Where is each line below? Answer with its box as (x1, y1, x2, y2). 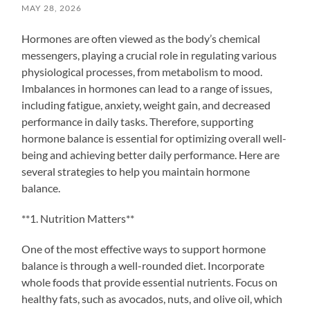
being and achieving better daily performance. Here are (21, 147, 280, 161)
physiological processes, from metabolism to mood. (21, 64, 263, 78)
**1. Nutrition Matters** (21, 211, 135, 225)
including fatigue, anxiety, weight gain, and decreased (21, 98, 271, 111)
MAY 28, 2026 (21, 2, 82, 13)
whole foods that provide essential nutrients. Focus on (21, 275, 278, 289)
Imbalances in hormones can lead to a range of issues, (21, 81, 273, 95)
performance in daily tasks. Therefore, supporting (21, 114, 254, 128)
